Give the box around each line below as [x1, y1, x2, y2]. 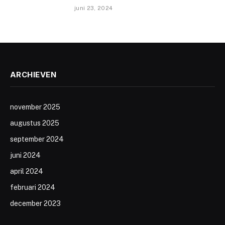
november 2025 [10, 102, 60, 111]
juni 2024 [10, 151, 41, 159]
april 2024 [10, 167, 43, 175]
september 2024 [10, 135, 64, 143]
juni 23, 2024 [74, 5, 113, 11]
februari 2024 [10, 183, 55, 191]
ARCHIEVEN [10, 69, 57, 79]
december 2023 [10, 199, 61, 207]
